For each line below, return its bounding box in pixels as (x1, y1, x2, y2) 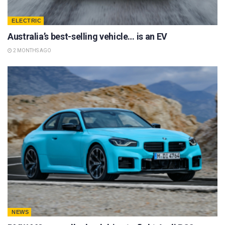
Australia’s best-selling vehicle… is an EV (8, 31, 167, 42)
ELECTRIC (12, 18, 41, 24)
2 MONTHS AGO (12, 48, 51, 54)
